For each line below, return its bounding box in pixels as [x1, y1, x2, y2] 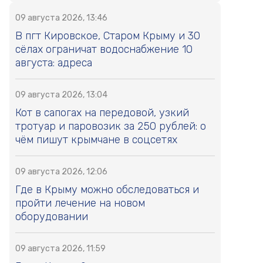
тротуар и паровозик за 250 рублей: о [15, 120, 206, 133]
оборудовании [15, 210, 88, 224]
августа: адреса [15, 56, 92, 70]
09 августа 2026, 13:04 [15, 90, 107, 100]
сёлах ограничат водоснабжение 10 [15, 43, 193, 56]
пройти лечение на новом [15, 197, 145, 210]
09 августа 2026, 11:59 [15, 244, 106, 254]
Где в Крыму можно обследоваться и [15, 183, 199, 197]
